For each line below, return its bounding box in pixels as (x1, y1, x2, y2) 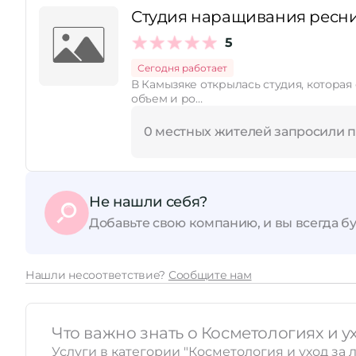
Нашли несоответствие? (25, 268, 168, 282)
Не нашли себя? (89, 192, 207, 211)
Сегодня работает (137, 62, 227, 74)
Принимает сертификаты (42, 29, 194, 44)
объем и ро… (131, 91, 203, 106)
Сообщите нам (168, 268, 252, 282)
